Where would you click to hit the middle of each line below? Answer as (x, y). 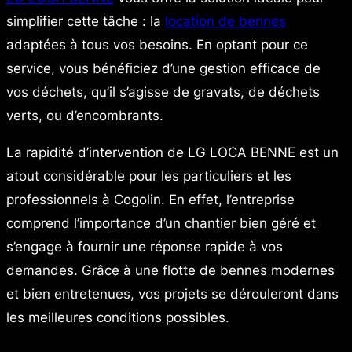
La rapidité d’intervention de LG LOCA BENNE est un (172, 152)
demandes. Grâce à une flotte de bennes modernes (170, 270)
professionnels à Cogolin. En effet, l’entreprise (150, 199)
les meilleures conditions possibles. (118, 317)
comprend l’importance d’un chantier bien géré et (161, 223)
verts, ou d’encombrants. (85, 115)
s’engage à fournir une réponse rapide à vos (145, 246)
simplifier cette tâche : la (86, 21)
